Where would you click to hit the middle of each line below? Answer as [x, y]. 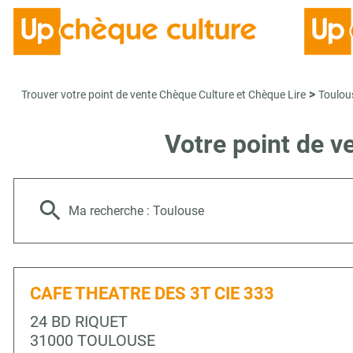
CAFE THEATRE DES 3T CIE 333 [152, 294]
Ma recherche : [111, 211]
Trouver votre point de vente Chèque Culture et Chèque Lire [163, 95]
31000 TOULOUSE [93, 340]
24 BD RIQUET [79, 321]
